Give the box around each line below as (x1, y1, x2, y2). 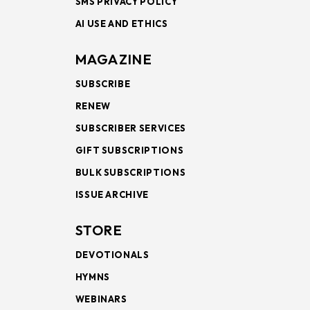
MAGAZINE (75, 50, 152, 68)
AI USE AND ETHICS (75, 17, 168, 29)
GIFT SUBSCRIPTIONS (75, 144, 184, 156)
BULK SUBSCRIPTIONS (75, 166, 186, 178)
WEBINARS (75, 293, 127, 304)
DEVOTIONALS (75, 248, 149, 260)
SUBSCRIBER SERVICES (75, 122, 186, 134)
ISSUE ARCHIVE (75, 188, 149, 200)
